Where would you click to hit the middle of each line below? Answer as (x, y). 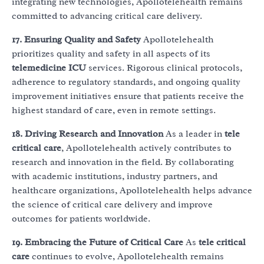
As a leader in (194, 134)
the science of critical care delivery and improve (112, 205)
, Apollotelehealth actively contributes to (146, 148)
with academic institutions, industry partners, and (115, 176)
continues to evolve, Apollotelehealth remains (127, 257)
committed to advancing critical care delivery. (107, 16)
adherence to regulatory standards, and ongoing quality (126, 82)
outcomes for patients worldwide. (81, 219)
